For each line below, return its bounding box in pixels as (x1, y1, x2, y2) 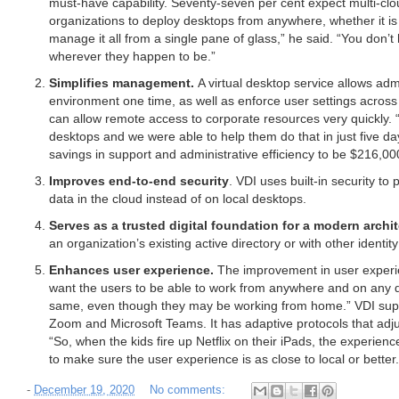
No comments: (150, 383, 229, 397)
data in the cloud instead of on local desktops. (49, 191, 306, 206)
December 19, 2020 (34, 383, 134, 397)
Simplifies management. (49, 75, 194, 90)
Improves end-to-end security (49, 173, 229, 188)
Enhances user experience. (49, 262, 214, 277)
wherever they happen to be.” (49, 48, 216, 63)
